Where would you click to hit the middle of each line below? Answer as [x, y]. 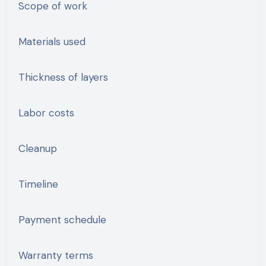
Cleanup [37, 148]
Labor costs [46, 113]
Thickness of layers [63, 77]
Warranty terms [56, 255]
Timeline [38, 184]
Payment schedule [62, 219]
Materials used [52, 41]
